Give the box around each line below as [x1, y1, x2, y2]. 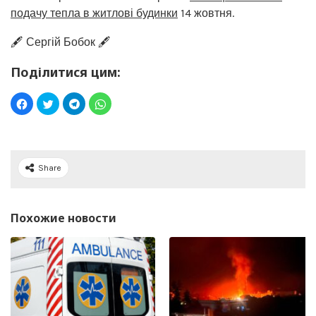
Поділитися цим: [11, 63, 121, 80]
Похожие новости [11, 209, 116, 226]
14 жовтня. [178, 6, 234, 20]
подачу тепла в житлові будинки [11, 6, 178, 20]
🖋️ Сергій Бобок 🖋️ [11, 35, 111, 49]
